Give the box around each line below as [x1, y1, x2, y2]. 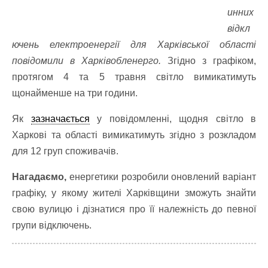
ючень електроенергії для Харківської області [12, 39, 256, 50]
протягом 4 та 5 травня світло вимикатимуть [12, 72, 256, 82]
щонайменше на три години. [12, 88, 138, 98]
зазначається [31, 114, 90, 124]
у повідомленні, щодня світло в [89, 114, 256, 124]
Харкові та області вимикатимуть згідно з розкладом [12, 130, 256, 140]
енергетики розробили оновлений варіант [66, 172, 256, 182]
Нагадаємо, [12, 172, 66, 182]
